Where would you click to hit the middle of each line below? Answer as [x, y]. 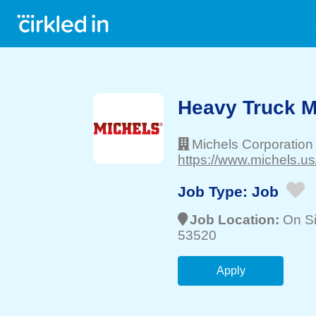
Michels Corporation [253, 144]
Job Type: [215, 191]
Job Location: [236, 220]
